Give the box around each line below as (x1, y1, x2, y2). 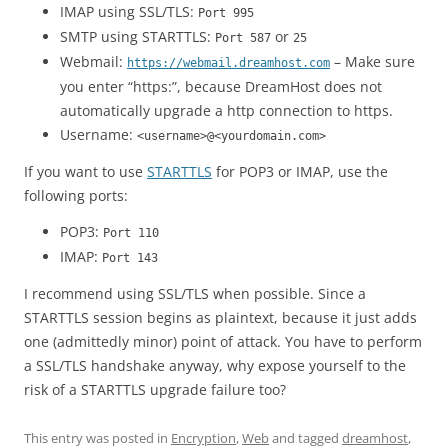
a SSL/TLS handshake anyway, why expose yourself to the (24, 356, 406, 375)
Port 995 (198, 6, 254, 20)
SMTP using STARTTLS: (60, 27, 215, 46)
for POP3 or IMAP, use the (212, 162, 388, 181)
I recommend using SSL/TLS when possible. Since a (24, 284, 366, 303)
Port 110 (103, 226, 159, 240)
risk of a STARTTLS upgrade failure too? (24, 380, 286, 399)
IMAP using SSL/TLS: (60, 2, 198, 21)
